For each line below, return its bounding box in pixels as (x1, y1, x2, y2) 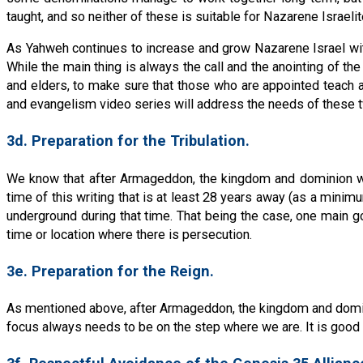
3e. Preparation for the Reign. (6, 262, 214, 280)
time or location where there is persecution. (6, 226, 252, 242)
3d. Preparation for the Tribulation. (6, 132, 250, 150)
